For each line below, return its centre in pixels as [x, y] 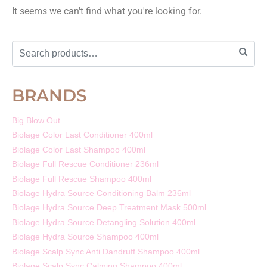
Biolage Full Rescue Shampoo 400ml [82, 178]
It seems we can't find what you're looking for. [107, 11]
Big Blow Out [36, 120]
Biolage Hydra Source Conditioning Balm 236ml [101, 193]
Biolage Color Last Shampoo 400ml [79, 149]
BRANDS [49, 95]
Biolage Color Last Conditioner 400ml [82, 135]
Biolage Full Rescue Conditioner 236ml [85, 164]
